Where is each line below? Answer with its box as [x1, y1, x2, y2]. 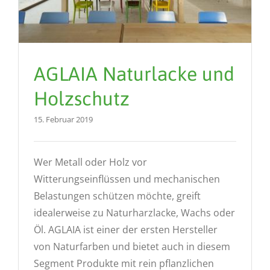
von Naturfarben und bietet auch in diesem [34, 239, 230, 253]
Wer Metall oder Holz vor [34, 155, 147, 169]
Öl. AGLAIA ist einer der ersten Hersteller [34, 222, 218, 236]
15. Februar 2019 [34, 113, 93, 125]
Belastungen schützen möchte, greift [34, 189, 201, 202]
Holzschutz [34, 87, 130, 110]
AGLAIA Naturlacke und [34, 62, 234, 85]
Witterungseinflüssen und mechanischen [34, 172, 220, 186]
